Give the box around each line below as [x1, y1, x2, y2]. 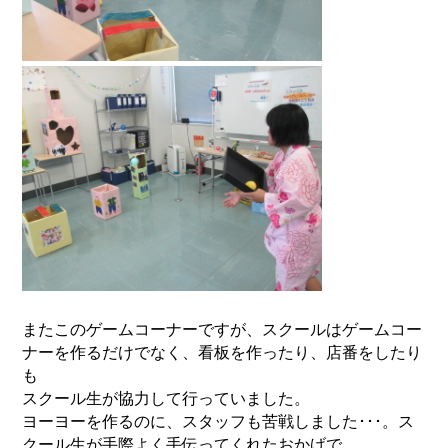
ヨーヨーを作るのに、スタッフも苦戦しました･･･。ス [22, 413, 415, 431]
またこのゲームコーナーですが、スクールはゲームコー [22, 321, 423, 339]
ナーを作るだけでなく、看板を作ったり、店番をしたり [22, 344, 423, 362]
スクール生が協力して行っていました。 [22, 390, 311, 408]
